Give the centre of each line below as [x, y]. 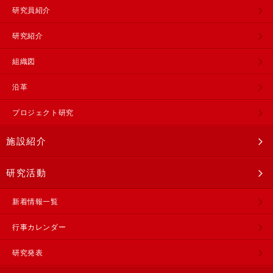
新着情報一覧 [35, 201]
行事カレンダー [39, 227]
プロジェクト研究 [43, 112]
